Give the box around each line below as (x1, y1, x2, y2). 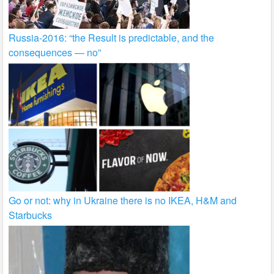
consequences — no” (9, 45, 102, 60)
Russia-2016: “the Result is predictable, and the (9, 31, 215, 45)
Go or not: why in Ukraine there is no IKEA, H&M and (9, 193, 237, 208)
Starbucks (9, 208, 53, 223)
